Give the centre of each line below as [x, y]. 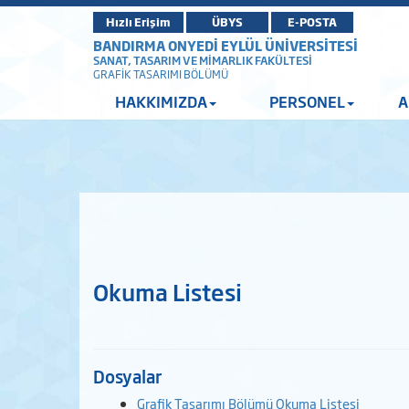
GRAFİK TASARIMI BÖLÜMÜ [161, 74]
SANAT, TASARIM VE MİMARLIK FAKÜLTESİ [203, 60]
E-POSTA [312, 21]
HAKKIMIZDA [162, 101]
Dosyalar [127, 376]
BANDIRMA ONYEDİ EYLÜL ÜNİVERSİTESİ [225, 45]
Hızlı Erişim [138, 21]
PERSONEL [307, 101]
